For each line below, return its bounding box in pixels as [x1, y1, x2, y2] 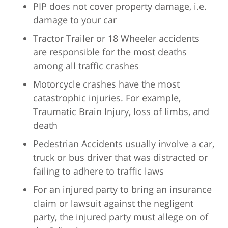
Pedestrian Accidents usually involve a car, [33, 137, 214, 150]
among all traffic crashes [33, 59, 139, 72]
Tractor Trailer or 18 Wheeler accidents [33, 32, 199, 44]
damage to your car [33, 13, 117, 26]
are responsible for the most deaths [33, 45, 187, 58]
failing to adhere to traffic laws [33, 164, 164, 177]
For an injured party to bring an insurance [33, 183, 212, 195]
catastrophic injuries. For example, [33, 91, 181, 104]
